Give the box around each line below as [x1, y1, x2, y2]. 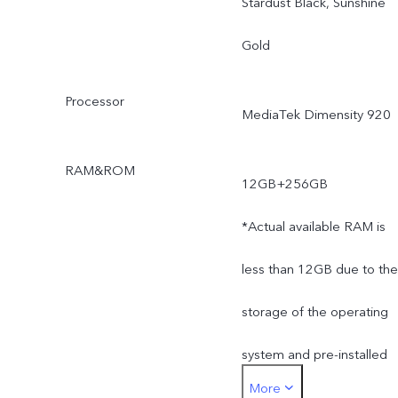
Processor [64, 92, 124, 110]
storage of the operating [241, 302, 388, 321]
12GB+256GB [241, 174, 328, 193]
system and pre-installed [241, 345, 387, 363]
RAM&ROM [64, 161, 135, 179]
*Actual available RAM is [241, 217, 386, 235]
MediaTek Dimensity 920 [241, 105, 391, 123]
